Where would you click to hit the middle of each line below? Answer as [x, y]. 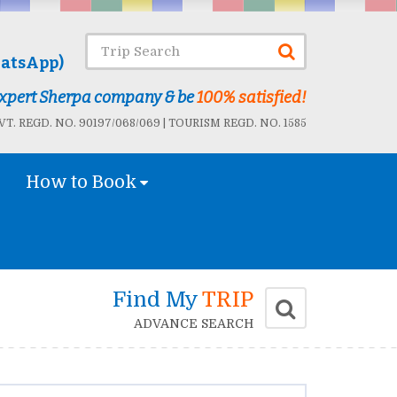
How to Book [81, 182]
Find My [157, 300]
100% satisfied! [251, 97]
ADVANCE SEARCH [193, 324]
